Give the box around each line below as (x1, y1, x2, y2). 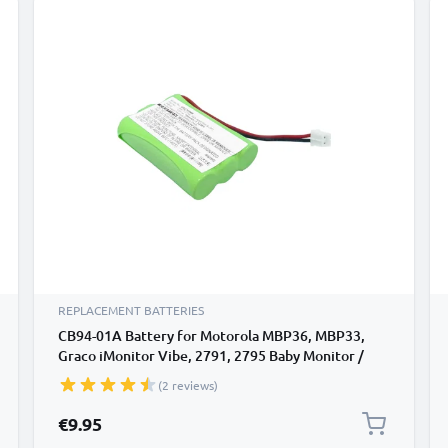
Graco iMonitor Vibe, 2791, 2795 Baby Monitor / (58, 346, 364, 365)
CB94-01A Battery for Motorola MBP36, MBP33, (58, 326, 365, 345)
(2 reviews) (158, 377, 218, 393)
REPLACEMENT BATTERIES (58, 302, 204, 318)
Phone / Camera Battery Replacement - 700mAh (58, 366, 364, 385)
